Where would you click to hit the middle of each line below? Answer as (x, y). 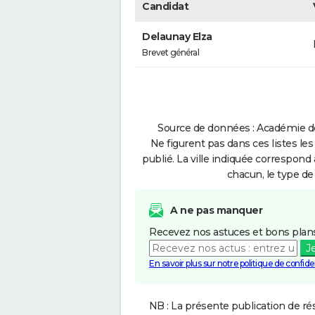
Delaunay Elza (177, 37)
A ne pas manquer (216, 210)
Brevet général (171, 52)
